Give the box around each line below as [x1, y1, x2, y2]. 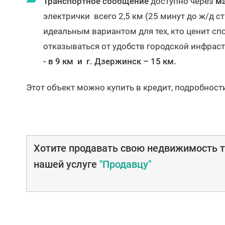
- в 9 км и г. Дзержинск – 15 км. [43, 56, 182, 66]
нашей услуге [34, 158, 99, 170]
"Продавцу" [99, 158, 151, 170]
